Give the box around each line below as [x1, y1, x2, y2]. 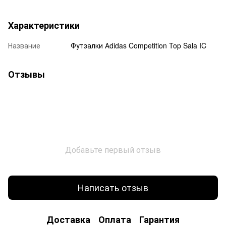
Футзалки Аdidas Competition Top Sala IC [71, 40, 206, 50]
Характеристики [8, 18, 80, 32]
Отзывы [8, 67, 45, 81]
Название [8, 40, 40, 50]
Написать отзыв [78, 181, 148, 194]
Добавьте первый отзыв [65, 143, 161, 155]
